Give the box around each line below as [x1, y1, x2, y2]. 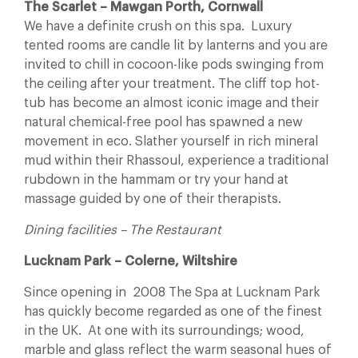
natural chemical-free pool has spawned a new [24, 116, 303, 129]
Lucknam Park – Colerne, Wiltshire [24, 255, 237, 268]
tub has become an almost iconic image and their [24, 97, 319, 109]
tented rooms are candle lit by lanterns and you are [24, 39, 328, 52]
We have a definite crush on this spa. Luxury [24, 20, 292, 33]
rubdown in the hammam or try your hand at [24, 173, 288, 186]
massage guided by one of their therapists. [24, 193, 281, 205]
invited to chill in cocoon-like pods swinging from [24, 58, 324, 71]
